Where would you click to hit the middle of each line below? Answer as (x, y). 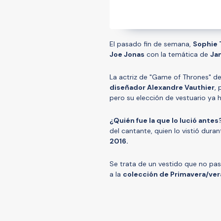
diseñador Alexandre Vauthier (162, 87)
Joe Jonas (127, 54)
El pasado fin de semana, (151, 44)
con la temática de (177, 54)
